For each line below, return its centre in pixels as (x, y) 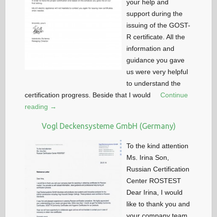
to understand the (154, 83)
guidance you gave (156, 60)
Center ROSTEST (154, 180)
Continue (174, 95)
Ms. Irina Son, (148, 157)
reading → (41, 106)
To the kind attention (158, 146)
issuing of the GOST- (159, 25)
